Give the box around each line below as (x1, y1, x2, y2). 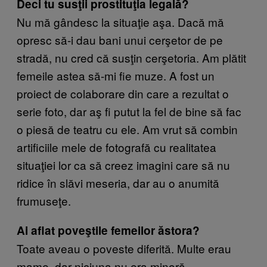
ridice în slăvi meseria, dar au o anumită (17, 174, 219, 191)
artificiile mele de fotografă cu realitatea (17, 138, 216, 155)
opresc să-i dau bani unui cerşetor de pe (17, 31, 223, 48)
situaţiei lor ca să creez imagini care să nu (17, 156, 230, 173)
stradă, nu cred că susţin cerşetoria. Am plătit (17, 49, 246, 66)
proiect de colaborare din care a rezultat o (17, 85, 229, 101)
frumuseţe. (17, 192, 71, 209)
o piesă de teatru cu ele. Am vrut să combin (17, 120, 238, 137)
